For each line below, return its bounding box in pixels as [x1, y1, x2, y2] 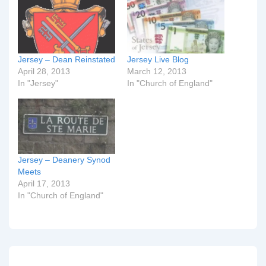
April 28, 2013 [18, 66, 70, 76]
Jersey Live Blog [127, 54, 189, 64]
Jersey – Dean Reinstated [18, 54, 115, 64]
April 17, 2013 [18, 179, 70, 189]
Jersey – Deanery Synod [18, 155, 110, 165]
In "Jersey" [18, 78, 58, 88]
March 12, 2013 [127, 66, 186, 76]
